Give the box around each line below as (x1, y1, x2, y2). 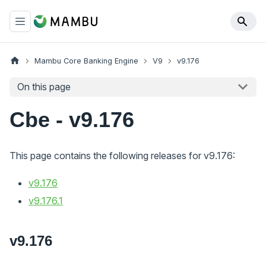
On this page (17, 81, 71, 93)
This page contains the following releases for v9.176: (9, 149, 235, 161)
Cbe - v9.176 (9, 107, 134, 132)
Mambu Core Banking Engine (34, 56, 138, 65)
